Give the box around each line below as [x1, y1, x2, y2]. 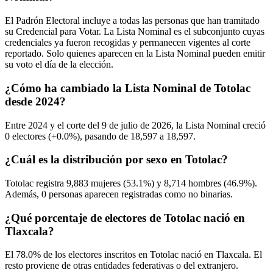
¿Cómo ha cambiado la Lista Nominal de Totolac [5, 81, 250, 94]
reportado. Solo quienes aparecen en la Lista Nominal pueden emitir [5, 48, 265, 59]
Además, [5, 189, 41, 200]
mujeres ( [88, 178, 126, 189]
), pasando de [77, 130, 130, 141]
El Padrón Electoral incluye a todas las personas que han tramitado [5, 15, 260, 26]
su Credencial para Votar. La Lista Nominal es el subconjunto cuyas [5, 26, 264, 37]
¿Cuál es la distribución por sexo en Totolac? [5, 153, 228, 166]
